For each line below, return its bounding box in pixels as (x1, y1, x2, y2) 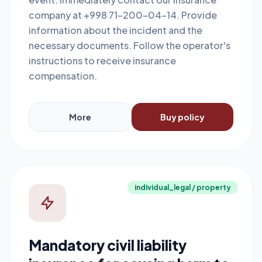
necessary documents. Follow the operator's (29, 39, 230, 51)
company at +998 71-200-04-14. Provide (29, 9, 217, 21)
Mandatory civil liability (29, 236, 187, 254)
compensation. (29, 70, 97, 82)
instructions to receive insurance (29, 54, 176, 67)
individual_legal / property (135, 183, 231, 192)
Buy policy (160, 112, 205, 122)
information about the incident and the (29, 24, 202, 36)
